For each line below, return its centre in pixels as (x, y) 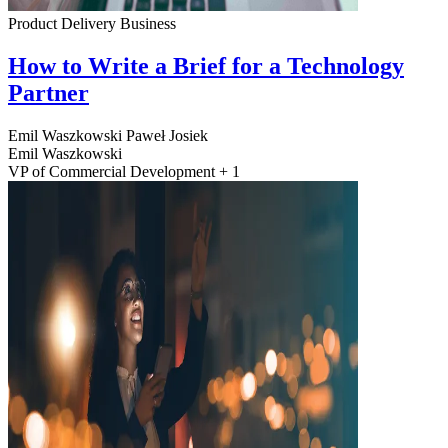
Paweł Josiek (167, 135)
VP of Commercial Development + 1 (124, 171)
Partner (48, 92)
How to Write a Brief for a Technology (206, 65)
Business (148, 23)
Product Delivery (62, 23)
